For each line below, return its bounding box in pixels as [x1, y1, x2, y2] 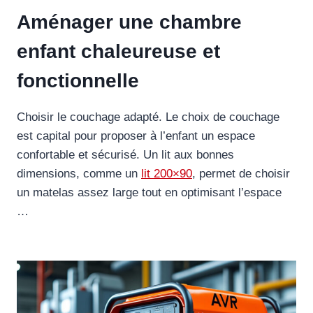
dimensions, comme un [17, 167, 141, 180]
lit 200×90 [141, 167, 192, 180]
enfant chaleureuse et [17, 41, 220, 62]
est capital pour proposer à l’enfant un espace [17, 129, 255, 143]
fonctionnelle [17, 70, 139, 92]
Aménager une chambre [17, 11, 242, 33]
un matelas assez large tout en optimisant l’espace [17, 186, 282, 199]
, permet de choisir [192, 167, 290, 180]
